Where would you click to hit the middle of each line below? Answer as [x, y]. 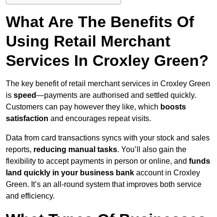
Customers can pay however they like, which [83, 107]
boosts [173, 107]
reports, [19, 150]
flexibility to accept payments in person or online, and [97, 161]
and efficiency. [30, 196]
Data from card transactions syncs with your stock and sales [108, 138]
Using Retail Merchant [88, 41]
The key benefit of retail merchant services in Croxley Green [108, 84]
